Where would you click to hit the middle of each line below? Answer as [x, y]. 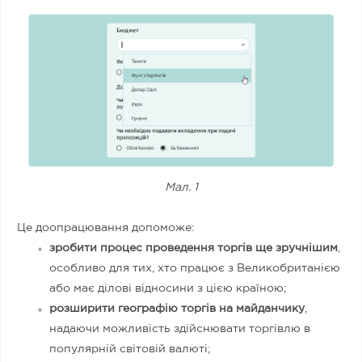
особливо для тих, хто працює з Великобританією [195, 269]
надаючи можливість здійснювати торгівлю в [180, 329]
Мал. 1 [181, 188]
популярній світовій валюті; [130, 349]
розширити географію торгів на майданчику [177, 309]
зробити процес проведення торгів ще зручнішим [194, 248]
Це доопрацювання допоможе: [107, 228]
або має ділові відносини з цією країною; [168, 289]
